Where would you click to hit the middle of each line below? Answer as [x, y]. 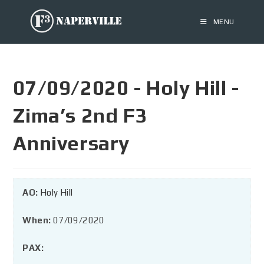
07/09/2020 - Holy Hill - [126, 88]
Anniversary [72, 143]
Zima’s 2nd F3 [80, 115]
